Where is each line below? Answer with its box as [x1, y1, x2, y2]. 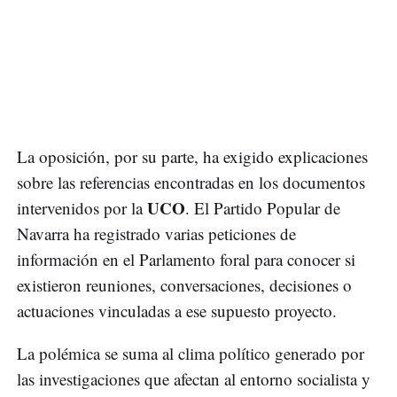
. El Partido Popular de [185, 197, 340, 220]
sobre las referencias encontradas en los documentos [17, 171, 365, 194]
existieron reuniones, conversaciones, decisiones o [17, 274, 352, 297]
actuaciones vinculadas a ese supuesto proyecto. [17, 300, 337, 323]
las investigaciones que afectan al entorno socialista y [17, 368, 370, 391]
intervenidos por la [17, 197, 147, 220]
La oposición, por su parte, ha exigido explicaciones [17, 145, 368, 168]
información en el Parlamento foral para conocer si [17, 248, 355, 271]
